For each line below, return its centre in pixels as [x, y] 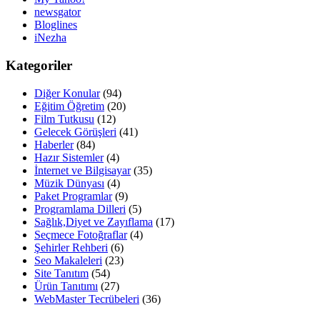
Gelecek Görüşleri [75, 131]
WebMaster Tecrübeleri [87, 299]
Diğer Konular [67, 93]
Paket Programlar [73, 196]
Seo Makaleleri [68, 260]
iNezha [50, 38]
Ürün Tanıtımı [66, 286]
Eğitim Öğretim [69, 106]
